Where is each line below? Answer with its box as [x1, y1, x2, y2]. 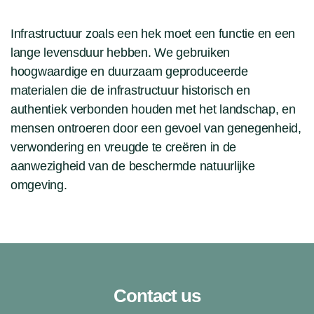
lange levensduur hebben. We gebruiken [11, 45, 231, 60]
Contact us [114, 285, 200, 306]
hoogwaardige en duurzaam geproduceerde [11, 64, 248, 78]
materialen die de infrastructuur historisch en [11, 83, 250, 97]
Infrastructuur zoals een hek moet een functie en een [11, 26, 295, 41]
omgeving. [11, 177, 67, 192]
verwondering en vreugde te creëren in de [11, 139, 237, 154]
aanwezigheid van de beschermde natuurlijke [11, 158, 255, 173]
